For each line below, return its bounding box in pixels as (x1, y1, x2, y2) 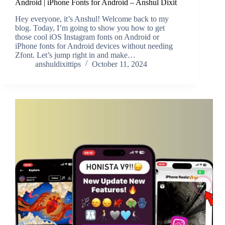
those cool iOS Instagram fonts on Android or (15, 33, 159, 42)
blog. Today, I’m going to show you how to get (15, 24, 165, 33)
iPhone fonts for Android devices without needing (15, 42, 173, 51)
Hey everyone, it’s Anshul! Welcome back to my (15, 15, 169, 24)
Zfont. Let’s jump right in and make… (15, 51, 136, 60)
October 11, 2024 (92, 60, 147, 69)
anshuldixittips (35, 60, 81, 69)
